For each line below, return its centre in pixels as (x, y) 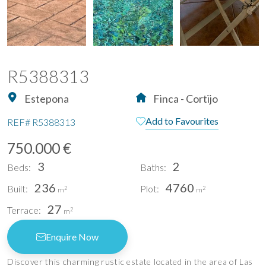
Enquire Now (72, 237)
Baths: (153, 167)
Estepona (46, 99)
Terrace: (24, 210)
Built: (18, 189)
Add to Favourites (182, 121)
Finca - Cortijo (185, 99)
